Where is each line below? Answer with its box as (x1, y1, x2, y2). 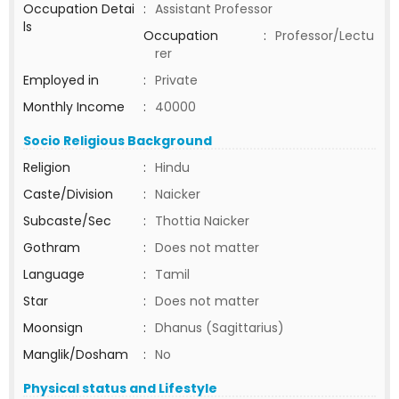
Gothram (23, 239, 80, 256)
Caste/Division (23, 185, 113, 203)
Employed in (23, 71, 99, 89)
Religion (23, 159, 70, 176)
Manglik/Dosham (23, 346, 128, 363)
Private (155, 71, 198, 89)
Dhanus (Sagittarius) (155, 319, 284, 337)
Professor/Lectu (275, 27, 374, 45)
